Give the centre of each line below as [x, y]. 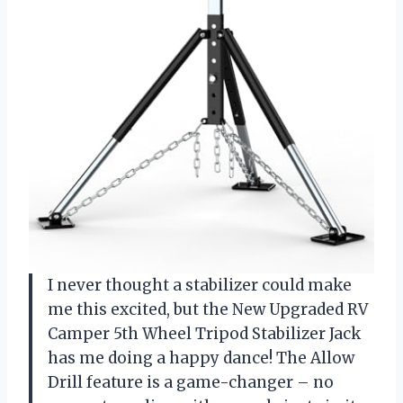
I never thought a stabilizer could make [200, 285]
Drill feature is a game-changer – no [191, 382]
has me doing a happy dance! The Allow [201, 358]
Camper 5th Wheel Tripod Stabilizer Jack [204, 333]
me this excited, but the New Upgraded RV [208, 309]
